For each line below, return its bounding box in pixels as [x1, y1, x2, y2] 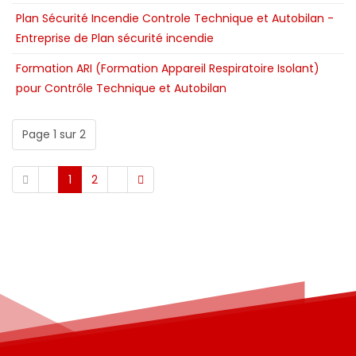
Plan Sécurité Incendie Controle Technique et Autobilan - [16, 10, 334, 27]
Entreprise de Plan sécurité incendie [16, 30, 214, 47]
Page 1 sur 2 [22, 126, 86, 143]
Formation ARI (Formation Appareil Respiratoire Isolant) [16, 60, 319, 77]
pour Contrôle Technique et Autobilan [16, 80, 226, 97]
